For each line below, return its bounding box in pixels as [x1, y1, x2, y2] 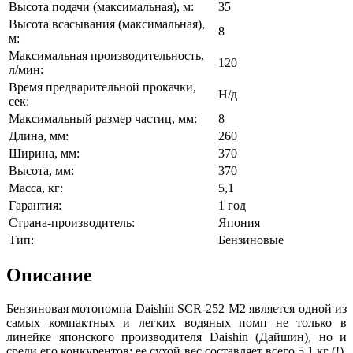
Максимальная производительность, [9, 48, 204, 62]
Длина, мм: [9, 128, 69, 143]
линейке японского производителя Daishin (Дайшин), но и [6, 330, 347, 344]
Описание [6, 265, 92, 286]
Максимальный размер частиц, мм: [9, 111, 197, 125]
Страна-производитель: [9, 215, 135, 229]
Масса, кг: [9, 180, 63, 195]
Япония [218, 215, 260, 229]
